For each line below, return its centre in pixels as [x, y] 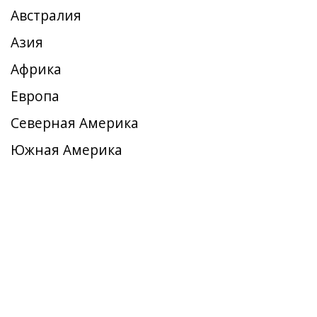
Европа [35, 96]
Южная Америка [67, 150]
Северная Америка [75, 123]
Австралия [46, 16]
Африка [36, 69]
